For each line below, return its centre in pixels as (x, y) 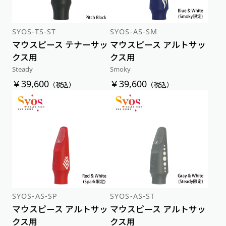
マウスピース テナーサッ (60, 45)
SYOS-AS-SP (35, 196)
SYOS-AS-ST (133, 196)
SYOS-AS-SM (134, 32)
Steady (22, 69)
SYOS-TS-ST (34, 32)
